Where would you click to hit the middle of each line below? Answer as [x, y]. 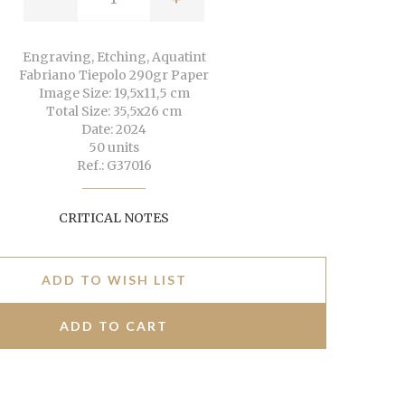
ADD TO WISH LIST [114, 280]
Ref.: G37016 [114, 166]
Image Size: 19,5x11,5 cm [114, 94]
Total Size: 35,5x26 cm [114, 112]
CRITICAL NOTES [114, 218]
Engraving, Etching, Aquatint [114, 57]
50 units [114, 148]
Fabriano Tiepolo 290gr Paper [114, 75]
